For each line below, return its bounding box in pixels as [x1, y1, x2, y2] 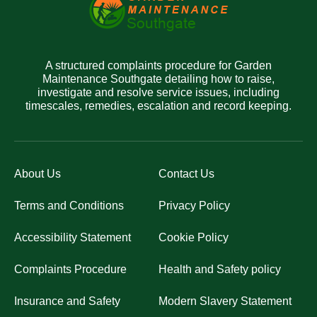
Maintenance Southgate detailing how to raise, [42, 72, 275, 85]
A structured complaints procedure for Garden [45, 59, 272, 71]
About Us [14, 167, 61, 180]
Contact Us [158, 167, 214, 180]
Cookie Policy [158, 231, 229, 243]
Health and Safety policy [158, 263, 281, 275]
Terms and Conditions [14, 199, 124, 212]
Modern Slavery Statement [158, 294, 292, 307]
